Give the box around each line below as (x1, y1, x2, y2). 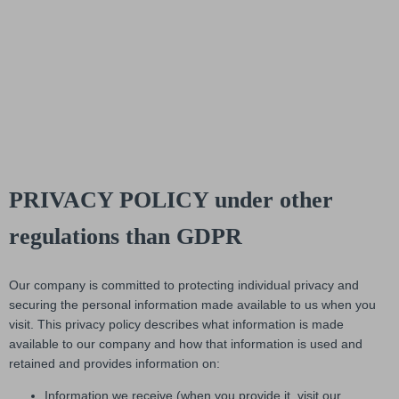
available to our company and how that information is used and (9, 337, 362, 352)
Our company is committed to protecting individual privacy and (9, 278, 359, 293)
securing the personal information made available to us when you (9, 297, 376, 313)
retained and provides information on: (9, 356, 220, 371)
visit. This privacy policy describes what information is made (9, 317, 344, 332)
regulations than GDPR (9, 223, 242, 249)
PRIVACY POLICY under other (9, 186, 333, 213)
